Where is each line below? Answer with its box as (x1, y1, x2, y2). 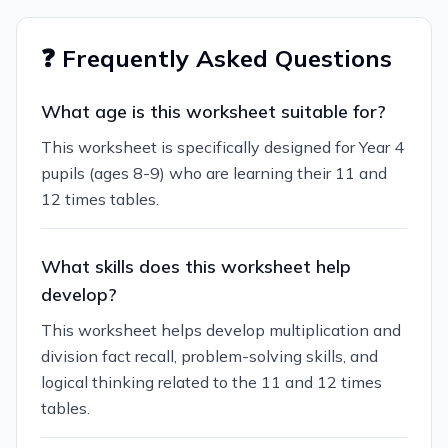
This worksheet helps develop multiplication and (41, 320, 401, 340)
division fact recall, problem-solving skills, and (41, 346, 378, 366)
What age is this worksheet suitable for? (41, 100, 386, 123)
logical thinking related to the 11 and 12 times (41, 372, 382, 392)
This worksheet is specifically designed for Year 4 (41, 137, 404, 157)
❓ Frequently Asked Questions (41, 43, 392, 73)
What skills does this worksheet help (41, 255, 351, 278)
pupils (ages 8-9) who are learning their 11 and (41, 163, 387, 183)
